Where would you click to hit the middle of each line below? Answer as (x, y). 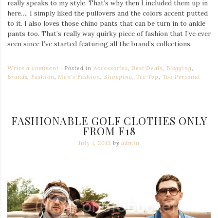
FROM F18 (109, 131)
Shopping (118, 77)
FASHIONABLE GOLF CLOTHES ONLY (109, 121)
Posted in (78, 68)
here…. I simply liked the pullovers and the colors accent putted (108, 13)
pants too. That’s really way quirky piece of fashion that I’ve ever (109, 34)
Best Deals (147, 68)
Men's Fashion (79, 77)
